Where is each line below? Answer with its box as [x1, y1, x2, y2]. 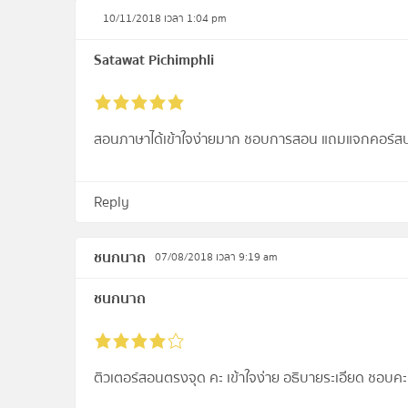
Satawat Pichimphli [94, 48, 215, 73]
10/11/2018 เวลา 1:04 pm [103, 10, 228, 28]
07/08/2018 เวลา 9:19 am [155, 249, 279, 267]
